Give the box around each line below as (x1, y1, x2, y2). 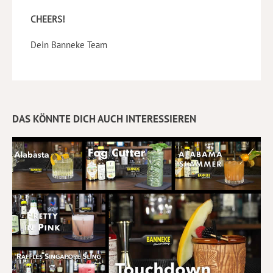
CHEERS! (30, 13, 65, 26)
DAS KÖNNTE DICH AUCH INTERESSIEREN (12, 112, 196, 126)
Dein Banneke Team (30, 39, 107, 51)
